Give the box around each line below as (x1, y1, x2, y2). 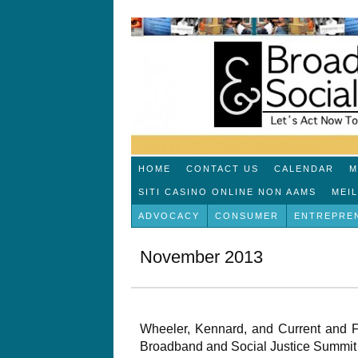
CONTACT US (186, 163, 260, 173)
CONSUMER (215, 210, 280, 221)
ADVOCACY (138, 210, 201, 221)
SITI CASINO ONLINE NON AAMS (138, 186, 317, 197)
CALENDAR (274, 163, 335, 173)
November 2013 (139, 246, 263, 267)
